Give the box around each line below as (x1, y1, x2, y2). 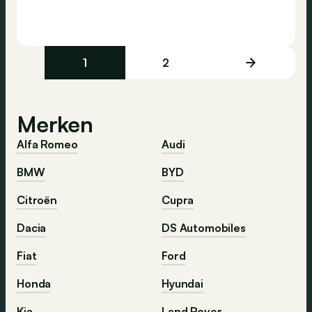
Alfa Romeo (17, 136, 78, 151)
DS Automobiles (162, 220, 246, 235)
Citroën (17, 192, 57, 207)
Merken (17, 109, 93, 138)
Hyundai (162, 276, 203, 290)
